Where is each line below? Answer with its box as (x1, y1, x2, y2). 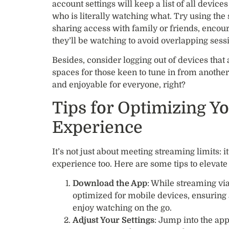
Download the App (73, 178, 147, 188)
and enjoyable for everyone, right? (52, 80, 186, 90)
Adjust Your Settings (73, 215, 154, 225)
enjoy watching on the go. (73, 203, 172, 213)
